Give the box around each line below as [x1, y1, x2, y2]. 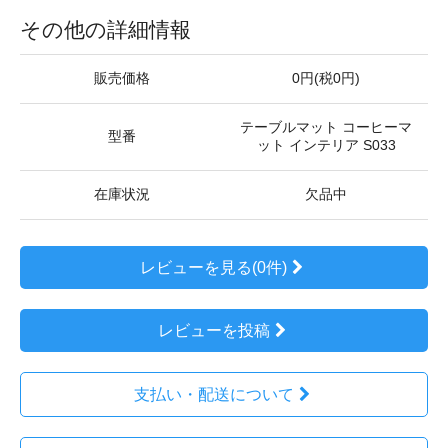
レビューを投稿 [157, 321, 270, 339]
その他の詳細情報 [20, 17, 191, 41]
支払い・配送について [133, 385, 294, 403]
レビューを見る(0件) [140, 258, 288, 276]
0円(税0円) [292, 70, 360, 86]
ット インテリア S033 [256, 137, 396, 153]
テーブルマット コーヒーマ [240, 119, 412, 135]
